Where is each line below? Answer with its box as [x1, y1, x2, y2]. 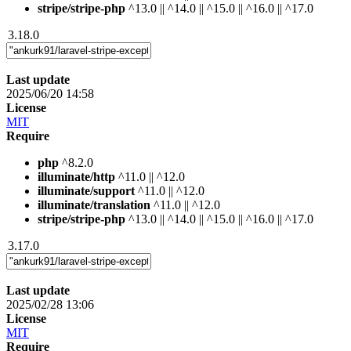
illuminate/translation [38, 197, 150, 212]
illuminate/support [38, 183, 135, 197]
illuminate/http [38, 169, 115, 183]
